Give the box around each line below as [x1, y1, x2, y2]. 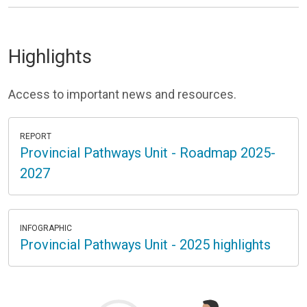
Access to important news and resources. [8, 87, 236, 101]
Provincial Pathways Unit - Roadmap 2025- [20, 145, 275, 161]
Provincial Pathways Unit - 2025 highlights [20, 236, 271, 253]
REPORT [20, 132, 51, 141]
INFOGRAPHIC [20, 223, 72, 233]
